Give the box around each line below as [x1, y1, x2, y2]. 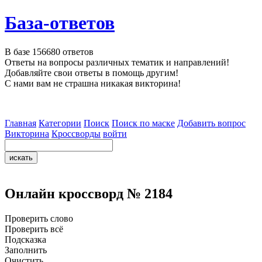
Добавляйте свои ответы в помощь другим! [5, 67, 178, 78]
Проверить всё [5, 223, 63, 234]
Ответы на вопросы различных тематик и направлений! [5, 57, 229, 67]
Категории [39, 118, 81, 128]
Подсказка [5, 234, 46, 244]
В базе [5, 46, 32, 57]
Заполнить [5, 244, 47, 255]
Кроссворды [51, 128, 101, 139]
